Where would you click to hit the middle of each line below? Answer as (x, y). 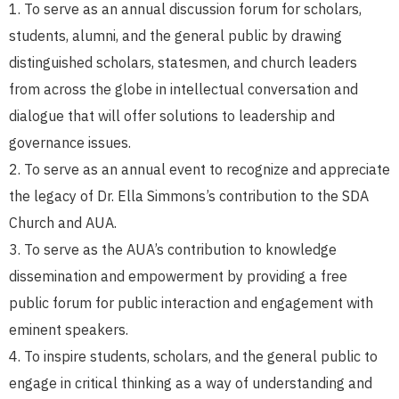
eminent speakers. (69, 330)
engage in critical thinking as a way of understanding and (191, 383)
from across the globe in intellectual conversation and (183, 90)
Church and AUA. (63, 223)
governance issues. (70, 143)
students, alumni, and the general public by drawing (175, 36)
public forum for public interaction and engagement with (191, 303)
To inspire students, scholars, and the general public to (201, 357)
